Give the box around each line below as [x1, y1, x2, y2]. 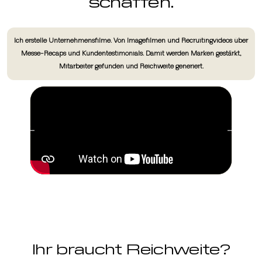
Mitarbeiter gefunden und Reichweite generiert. [58, 62, 204, 70]
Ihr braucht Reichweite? [32, 239, 230, 257]
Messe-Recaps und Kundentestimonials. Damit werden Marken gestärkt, [20, 49, 242, 57]
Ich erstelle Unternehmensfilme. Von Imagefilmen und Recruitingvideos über [14, 36, 248, 44]
